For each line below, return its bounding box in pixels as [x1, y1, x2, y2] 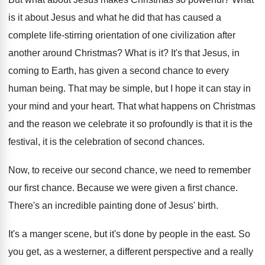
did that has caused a [132, 12, 221, 22]
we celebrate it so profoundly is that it [73, 119, 228, 129]
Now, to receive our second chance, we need [8, 165, 196, 175]
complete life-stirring [8, 30, 93, 40]
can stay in [206, 83, 251, 93]
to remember [198, 165, 251, 175]
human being [8, 83, 63, 93]
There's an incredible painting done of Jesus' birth [8, 201, 216, 211]
